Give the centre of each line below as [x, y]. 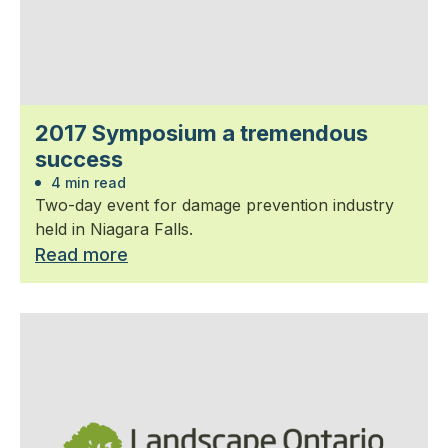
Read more [81, 254]
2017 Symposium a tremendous [201, 132]
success [79, 158]
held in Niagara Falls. [114, 228]
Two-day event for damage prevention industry [214, 204]
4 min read [86, 182]
